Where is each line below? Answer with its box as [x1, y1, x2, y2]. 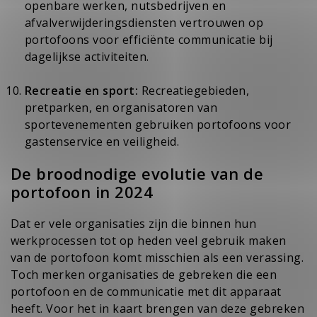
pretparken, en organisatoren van [25, 99, 218, 115]
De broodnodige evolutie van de [11, 162, 264, 184]
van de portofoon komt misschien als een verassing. [11, 249, 304, 265]
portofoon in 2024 [11, 180, 154, 202]
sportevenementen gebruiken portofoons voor [25, 116, 292, 132]
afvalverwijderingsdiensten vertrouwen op [25, 14, 264, 30]
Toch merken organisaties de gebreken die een [11, 266, 277, 282]
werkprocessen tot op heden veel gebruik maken [11, 232, 287, 248]
